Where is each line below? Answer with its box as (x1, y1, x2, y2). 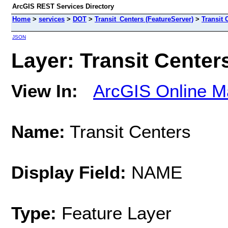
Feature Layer (62, 203, 172, 223)
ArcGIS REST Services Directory (12, 3, 114, 10)
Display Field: (11, 162, 126, 182)
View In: (11, 80, 78, 101)
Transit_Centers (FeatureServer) (95, 15, 193, 23)
